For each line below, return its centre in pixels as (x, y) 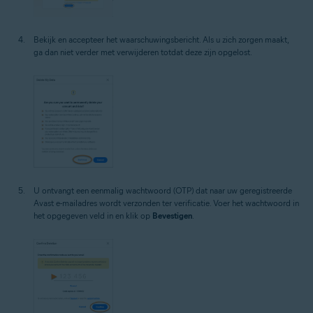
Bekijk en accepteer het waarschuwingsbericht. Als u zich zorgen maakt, (161, 39)
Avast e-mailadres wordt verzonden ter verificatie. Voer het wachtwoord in (166, 203)
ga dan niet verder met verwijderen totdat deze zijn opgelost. (143, 52)
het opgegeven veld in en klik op (93, 215)
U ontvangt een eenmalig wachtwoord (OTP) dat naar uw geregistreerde (163, 190)
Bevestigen (172, 215)
